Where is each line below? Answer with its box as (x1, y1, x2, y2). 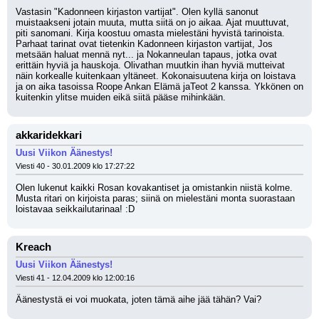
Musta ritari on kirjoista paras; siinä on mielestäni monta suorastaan (16, 193, 295, 204)
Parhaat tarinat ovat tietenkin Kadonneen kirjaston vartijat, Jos (16, 38, 273, 49)
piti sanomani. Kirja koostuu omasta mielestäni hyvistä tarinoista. (16, 28, 285, 38)
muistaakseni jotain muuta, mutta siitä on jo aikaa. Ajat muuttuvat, (16, 17, 289, 28)
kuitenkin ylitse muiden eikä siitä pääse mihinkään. (16, 92, 226, 103)
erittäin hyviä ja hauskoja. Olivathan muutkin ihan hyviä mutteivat (16, 60, 285, 70)
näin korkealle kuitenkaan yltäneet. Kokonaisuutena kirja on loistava (16, 70, 296, 81)
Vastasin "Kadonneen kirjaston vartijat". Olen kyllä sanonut (16, 6, 258, 17)
